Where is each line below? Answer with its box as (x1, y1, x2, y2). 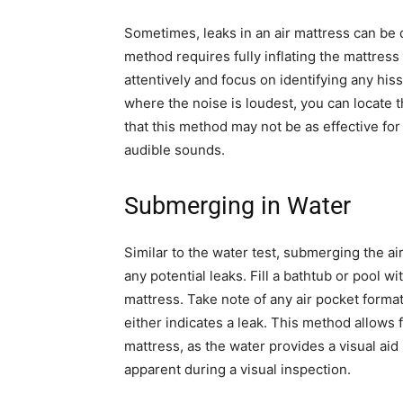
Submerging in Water (124, 191, 351, 220)
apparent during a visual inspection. (124, 360, 351, 378)
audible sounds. (124, 140, 225, 158)
